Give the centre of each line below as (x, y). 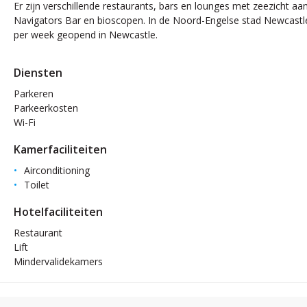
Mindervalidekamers (58, 262)
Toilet (37, 185)
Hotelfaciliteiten (58, 212)
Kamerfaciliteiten (60, 150)
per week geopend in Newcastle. (86, 35)
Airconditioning (57, 171)
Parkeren (34, 94)
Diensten (38, 73)
